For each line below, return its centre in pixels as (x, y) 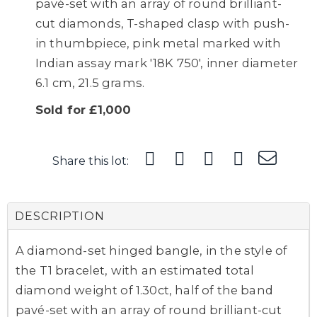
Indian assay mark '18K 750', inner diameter (167, 63)
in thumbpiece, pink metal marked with (158, 43)
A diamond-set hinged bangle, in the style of (152, 250)
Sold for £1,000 (83, 109)
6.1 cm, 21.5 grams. (90, 82)
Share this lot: (90, 161)
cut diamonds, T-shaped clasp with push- (163, 23)
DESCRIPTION (60, 216)
